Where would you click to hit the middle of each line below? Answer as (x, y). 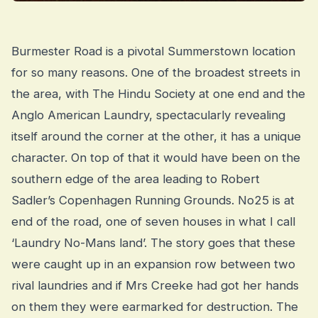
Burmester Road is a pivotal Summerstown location (153, 51)
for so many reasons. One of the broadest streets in (156, 73)
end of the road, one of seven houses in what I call (153, 222)
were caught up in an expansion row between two (153, 264)
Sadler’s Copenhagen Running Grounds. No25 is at (153, 201)
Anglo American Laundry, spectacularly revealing (148, 115)
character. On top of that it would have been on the (156, 158)
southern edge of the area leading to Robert (136, 179)
